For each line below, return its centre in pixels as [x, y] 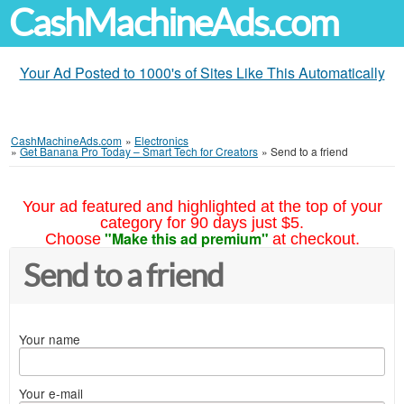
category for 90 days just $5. [202, 223]
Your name [50, 339]
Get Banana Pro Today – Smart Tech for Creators [139, 151]
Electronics [161, 140]
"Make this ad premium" [186, 239]
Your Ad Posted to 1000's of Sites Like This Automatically [202, 73]
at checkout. [316, 239]
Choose [73, 239]
